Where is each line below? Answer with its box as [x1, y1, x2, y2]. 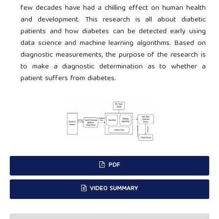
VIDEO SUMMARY [88, 183, 138, 195]
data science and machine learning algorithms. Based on [21, 37, 206, 50]
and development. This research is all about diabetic [21, 14, 206, 27]
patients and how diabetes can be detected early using [21, 25, 206, 39]
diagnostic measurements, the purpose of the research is [21, 49, 206, 62]
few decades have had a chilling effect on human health [21, 2, 206, 15]
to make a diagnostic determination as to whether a [21, 61, 206, 74]
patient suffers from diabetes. [21, 72, 116, 86]
